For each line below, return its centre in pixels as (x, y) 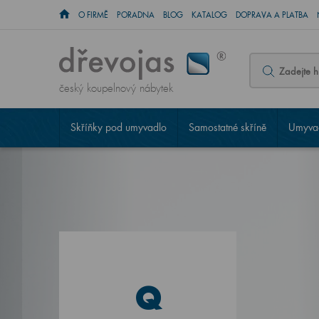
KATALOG (209, 15)
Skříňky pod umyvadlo (118, 127)
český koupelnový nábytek (116, 88)
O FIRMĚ (93, 15)
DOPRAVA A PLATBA (272, 15)
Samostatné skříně (227, 127)
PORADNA (135, 15)
